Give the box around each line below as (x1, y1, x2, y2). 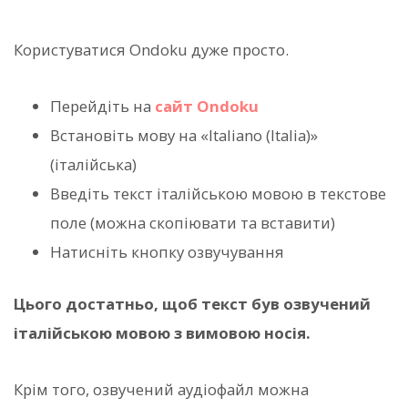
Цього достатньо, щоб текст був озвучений (14, 293, 371, 315)
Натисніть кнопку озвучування (50, 241, 284, 263)
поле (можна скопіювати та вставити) (50, 212, 335, 234)
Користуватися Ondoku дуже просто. (14, 38, 289, 60)
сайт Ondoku (155, 96, 259, 117)
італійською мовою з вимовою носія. (14, 322, 311, 344)
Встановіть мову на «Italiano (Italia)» (50, 125, 318, 147)
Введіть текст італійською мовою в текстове (50, 183, 386, 205)
